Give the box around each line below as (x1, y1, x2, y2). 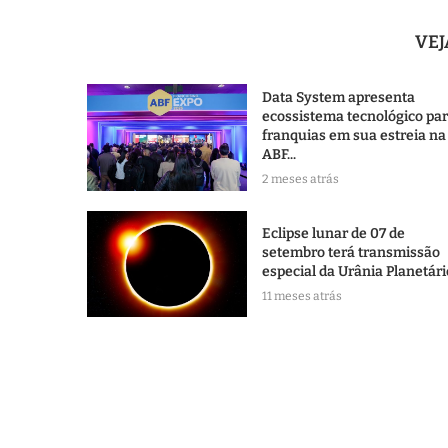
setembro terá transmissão (262, 244, 440, 262)
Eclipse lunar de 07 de (262, 225, 405, 243)
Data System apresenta (262, 89, 415, 107)
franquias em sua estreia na (262, 127, 446, 145)
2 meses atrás (262, 172, 339, 187)
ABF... (262, 146, 296, 164)
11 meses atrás (262, 289, 342, 304)
